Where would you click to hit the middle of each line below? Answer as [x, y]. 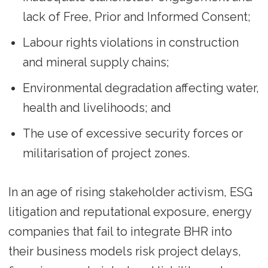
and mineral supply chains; [96, 62]
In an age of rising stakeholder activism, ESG [130, 192]
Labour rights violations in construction [130, 42]
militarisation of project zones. [106, 153]
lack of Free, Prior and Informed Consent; [136, 17]
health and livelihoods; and [97, 107]
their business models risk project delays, [124, 251]
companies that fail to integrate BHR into [120, 231]
